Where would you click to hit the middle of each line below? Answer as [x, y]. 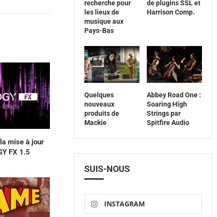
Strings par [163, 114]
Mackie [96, 123]
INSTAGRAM [125, 204]
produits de [102, 114]
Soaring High [167, 104]
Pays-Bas [99, 31]
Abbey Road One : [174, 95]
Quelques [99, 95]
